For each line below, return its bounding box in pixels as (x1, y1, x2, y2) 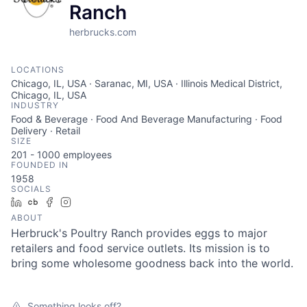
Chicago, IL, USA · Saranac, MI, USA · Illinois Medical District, (11, 77, 282, 89)
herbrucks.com (69, 25, 137, 38)
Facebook (60, 195, 104, 208)
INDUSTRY (11, 99, 59, 110)
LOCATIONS (11, 64, 64, 75)
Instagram (76, 195, 121, 208)
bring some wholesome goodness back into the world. (11, 256, 293, 270)
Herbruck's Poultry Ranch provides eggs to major (11, 225, 267, 240)
